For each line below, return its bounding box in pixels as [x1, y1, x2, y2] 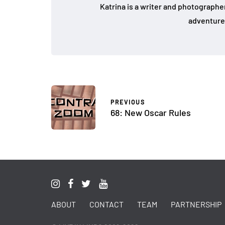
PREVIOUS [110, 98, 145, 105]
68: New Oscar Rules [110, 107, 191, 118]
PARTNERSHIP [171, 199, 221, 209]
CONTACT [89, 199, 124, 209]
